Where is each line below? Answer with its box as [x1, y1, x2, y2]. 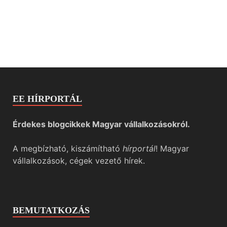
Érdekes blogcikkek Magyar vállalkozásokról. [13, 119, 190, 130]
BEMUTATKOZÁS [13, 205, 90, 216]
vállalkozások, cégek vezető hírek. [13, 156, 145, 166]
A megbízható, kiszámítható [13, 143, 123, 154]
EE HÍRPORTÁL [13, 94, 82, 104]
